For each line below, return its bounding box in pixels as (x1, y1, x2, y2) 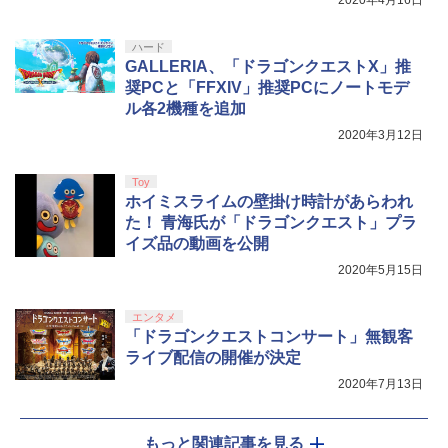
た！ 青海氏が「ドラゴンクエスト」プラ (125, 214, 417, 232)
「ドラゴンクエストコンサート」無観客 (125, 328, 413, 346)
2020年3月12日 (338, 128, 423, 143)
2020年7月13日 (338, 377, 423, 392)
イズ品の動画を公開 (125, 235, 269, 253)
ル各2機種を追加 (125, 100, 246, 118)
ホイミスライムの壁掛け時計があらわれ (125, 193, 413, 211)
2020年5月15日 (338, 263, 423, 278)
